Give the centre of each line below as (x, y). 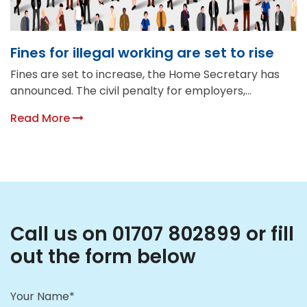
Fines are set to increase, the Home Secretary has (145, 75)
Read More (41, 119)
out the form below (103, 257)
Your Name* (42, 297)
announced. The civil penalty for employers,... (131, 91)
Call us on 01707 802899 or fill (152, 234)
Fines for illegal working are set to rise (142, 53)
